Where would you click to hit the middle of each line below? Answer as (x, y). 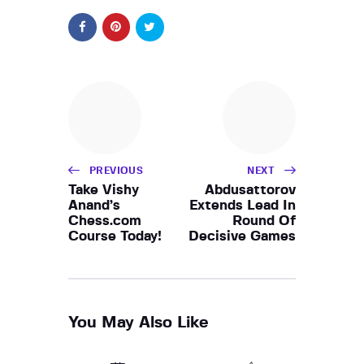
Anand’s (94, 205)
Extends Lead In (243, 205)
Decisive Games (242, 236)
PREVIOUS (117, 170)
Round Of (264, 220)
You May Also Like (139, 322)
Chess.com (105, 220)
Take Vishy (104, 189)
